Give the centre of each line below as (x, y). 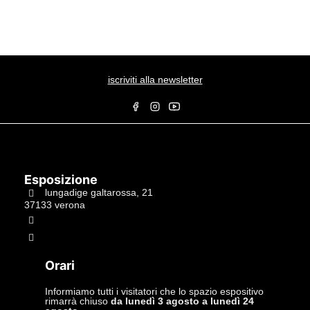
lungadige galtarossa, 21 (99, 192)
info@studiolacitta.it (88, 236)
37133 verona (55, 205)
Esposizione (61, 180)
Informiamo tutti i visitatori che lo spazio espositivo (154, 291)
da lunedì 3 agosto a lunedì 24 (182, 301)
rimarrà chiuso (78, 301)
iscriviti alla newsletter (155, 80)
